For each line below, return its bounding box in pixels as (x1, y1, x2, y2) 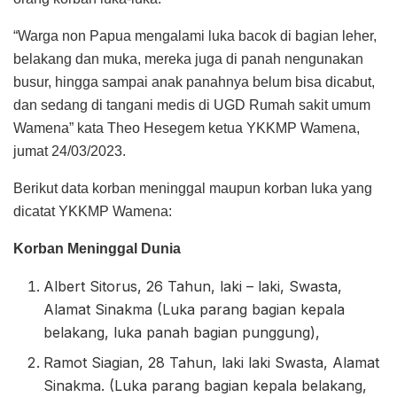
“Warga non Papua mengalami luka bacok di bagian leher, (13, 27, 377, 43)
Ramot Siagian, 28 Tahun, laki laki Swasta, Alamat (43, 353, 380, 371)
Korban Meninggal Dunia (13, 240, 181, 256)
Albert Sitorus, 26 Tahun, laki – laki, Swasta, (43, 276, 343, 295)
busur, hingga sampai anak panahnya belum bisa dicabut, (13, 74, 375, 90)
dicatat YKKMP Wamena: (13, 203, 172, 219)
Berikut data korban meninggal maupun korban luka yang (13, 180, 372, 196)
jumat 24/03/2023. (13, 143, 126, 159)
